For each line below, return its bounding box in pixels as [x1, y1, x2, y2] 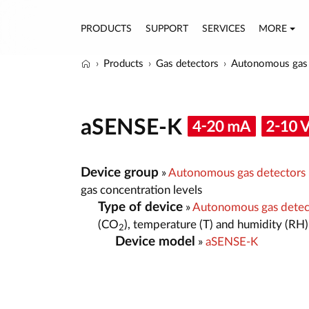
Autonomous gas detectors [168, 166, 306, 179]
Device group [81, 166, 159, 179]
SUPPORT [145, 23, 188, 34]
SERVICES [201, 23, 246, 34]
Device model [115, 235, 195, 248]
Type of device [98, 200, 183, 214]
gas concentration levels [81, 183, 202, 196]
